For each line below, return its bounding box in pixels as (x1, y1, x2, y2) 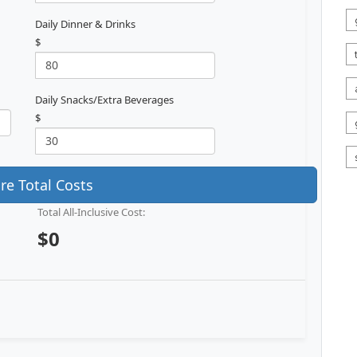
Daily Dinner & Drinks (35, 16, 135, 31)
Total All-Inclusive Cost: (37, 204, 145, 219)
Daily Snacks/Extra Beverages (35, 92, 174, 107)
